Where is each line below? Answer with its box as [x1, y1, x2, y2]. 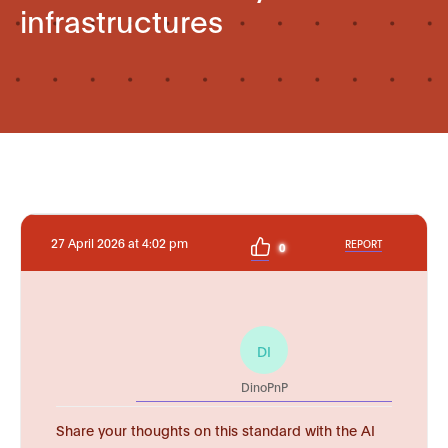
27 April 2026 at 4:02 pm [51, 235, 188, 250]
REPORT [345, 236, 382, 250]
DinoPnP [240, 379, 288, 394]
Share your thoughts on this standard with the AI [56, 420, 375, 439]
